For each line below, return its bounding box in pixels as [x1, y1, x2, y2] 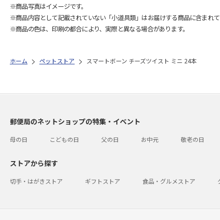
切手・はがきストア [10, 177, 63, 185]
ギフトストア [85, 177, 120, 185]
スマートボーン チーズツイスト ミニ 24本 [86, 56, 197, 65]
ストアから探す [10, 158, 58, 168]
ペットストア [39, 56, 75, 65]
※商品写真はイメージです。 [10, 1, 87, 11]
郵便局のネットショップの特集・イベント [10, 116, 140, 126]
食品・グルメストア [142, 177, 195, 185]
